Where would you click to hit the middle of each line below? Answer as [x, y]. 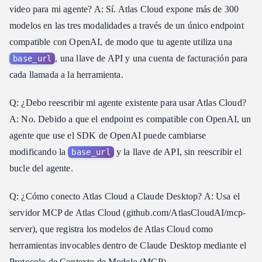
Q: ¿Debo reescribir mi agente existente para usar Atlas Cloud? [128, 102]
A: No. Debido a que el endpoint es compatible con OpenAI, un [130, 119]
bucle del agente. [41, 168]
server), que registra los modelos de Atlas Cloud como [111, 229]
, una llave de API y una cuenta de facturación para [151, 58]
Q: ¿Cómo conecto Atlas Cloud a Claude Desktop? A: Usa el [125, 196]
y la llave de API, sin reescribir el [177, 151]
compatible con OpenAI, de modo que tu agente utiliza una [121, 42]
